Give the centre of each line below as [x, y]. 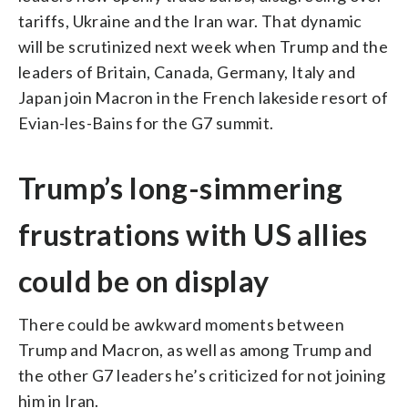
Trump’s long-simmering [181, 188]
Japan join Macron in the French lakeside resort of [203, 97]
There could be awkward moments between [182, 324]
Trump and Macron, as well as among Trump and [195, 349]
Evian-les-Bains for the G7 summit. [146, 122]
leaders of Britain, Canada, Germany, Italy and [187, 71]
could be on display [144, 280]
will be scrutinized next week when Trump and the [204, 46]
